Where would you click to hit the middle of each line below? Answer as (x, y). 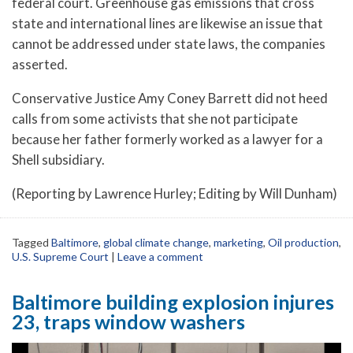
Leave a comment (160, 256)
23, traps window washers (128, 321)
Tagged (32, 242)
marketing (238, 242)
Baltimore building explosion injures (173, 301)
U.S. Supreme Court (60, 256)
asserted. (40, 65)
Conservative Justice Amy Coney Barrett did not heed (170, 98)
